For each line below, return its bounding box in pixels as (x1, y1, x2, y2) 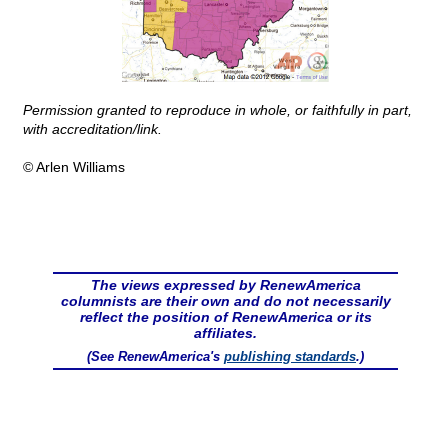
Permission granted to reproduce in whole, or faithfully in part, (23, 102, 412, 119)
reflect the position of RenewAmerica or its (79, 309, 372, 326)
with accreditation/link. (23, 121, 162, 138)
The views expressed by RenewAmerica (90, 277, 361, 294)
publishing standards (224, 349, 356, 365)
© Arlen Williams (23, 159, 125, 176)
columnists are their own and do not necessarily (60, 293, 391, 310)
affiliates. (194, 325, 257, 342)
